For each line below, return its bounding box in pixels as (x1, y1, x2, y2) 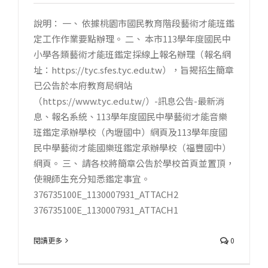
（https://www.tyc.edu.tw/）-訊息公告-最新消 (33, 95, 224, 107)
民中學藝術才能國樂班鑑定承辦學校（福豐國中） (33, 141, 231, 154)
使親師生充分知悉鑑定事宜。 (33, 172, 150, 185)
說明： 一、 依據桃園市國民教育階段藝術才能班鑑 (33, 17, 234, 29)
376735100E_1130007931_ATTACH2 (33, 188, 178, 200)
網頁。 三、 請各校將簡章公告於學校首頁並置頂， (33, 157, 234, 169)
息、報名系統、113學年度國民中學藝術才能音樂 (33, 110, 227, 123)
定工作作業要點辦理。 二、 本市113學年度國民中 (33, 32, 231, 45)
